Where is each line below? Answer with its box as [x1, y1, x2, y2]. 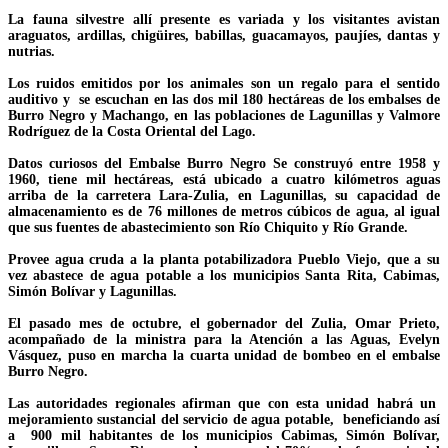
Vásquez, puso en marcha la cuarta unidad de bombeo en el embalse [8, 348, 440, 364]
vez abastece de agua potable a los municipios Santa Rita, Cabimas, [8, 268, 440, 284]
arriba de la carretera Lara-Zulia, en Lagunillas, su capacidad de [8, 188, 440, 204]
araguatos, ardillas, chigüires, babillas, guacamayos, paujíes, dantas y [8, 28, 440, 44]
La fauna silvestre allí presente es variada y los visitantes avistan [8, 12, 440, 28]
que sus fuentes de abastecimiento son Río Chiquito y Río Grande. [8, 220, 408, 236]
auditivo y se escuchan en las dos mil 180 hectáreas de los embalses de [8, 92, 440, 108]
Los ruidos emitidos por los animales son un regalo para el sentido [8, 76, 440, 92]
